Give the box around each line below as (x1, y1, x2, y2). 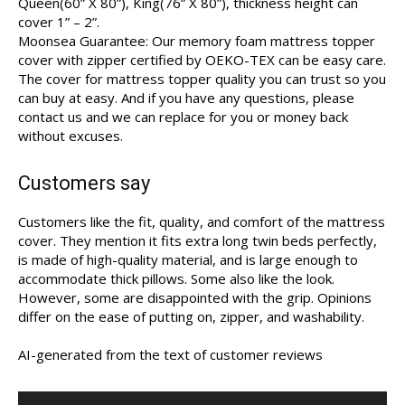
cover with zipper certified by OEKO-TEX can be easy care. (18, 51, 386, 70)
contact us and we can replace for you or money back (18, 108, 348, 127)
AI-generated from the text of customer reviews (18, 345, 323, 364)
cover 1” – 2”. (18, 13, 99, 32)
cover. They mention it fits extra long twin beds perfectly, (18, 231, 377, 250)
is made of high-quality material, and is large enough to (18, 250, 358, 269)
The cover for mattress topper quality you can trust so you (18, 70, 386, 89)
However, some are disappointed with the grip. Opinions (18, 288, 372, 307)
